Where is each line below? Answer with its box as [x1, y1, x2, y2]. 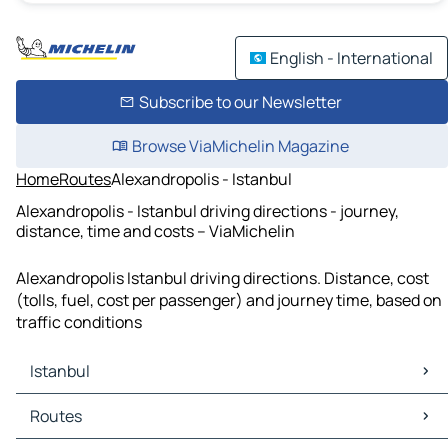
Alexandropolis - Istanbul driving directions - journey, [16, 199, 399, 222]
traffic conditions [16, 311, 142, 334]
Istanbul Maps [20, 394, 122, 417]
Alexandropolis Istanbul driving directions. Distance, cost [16, 267, 429, 290]
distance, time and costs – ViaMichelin [16, 219, 295, 242]
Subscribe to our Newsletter [138, 91, 342, 113]
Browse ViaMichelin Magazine [131, 135, 349, 157]
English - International [270, 47, 433, 69]
